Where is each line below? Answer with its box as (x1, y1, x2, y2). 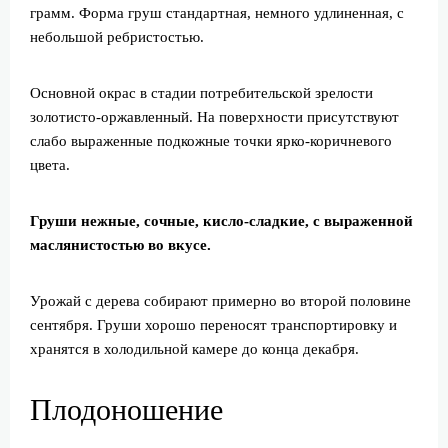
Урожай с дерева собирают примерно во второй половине (30, 293, 411, 309)
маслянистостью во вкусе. (30, 237, 211, 253)
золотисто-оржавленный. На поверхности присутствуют (30, 109, 399, 125)
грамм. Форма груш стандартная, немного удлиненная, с (30, 5, 404, 21)
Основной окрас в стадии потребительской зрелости (30, 85, 373, 101)
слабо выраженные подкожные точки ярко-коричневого (30, 133, 392, 149)
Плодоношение (30, 393, 223, 426)
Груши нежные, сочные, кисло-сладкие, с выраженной (30, 213, 413, 229)
